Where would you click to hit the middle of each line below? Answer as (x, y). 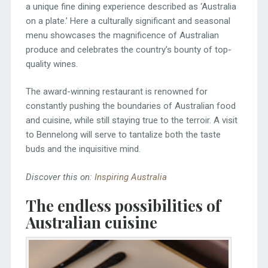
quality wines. (51, 64)
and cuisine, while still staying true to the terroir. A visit (131, 121)
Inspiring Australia (130, 177)
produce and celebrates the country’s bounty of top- (128, 49)
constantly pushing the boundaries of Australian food (130, 106)
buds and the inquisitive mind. (83, 149)
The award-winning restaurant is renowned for (116, 92)
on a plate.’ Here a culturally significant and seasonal (128, 21)
